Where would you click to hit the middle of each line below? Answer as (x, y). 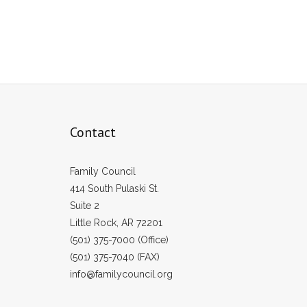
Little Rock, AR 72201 (116, 223)
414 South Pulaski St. (114, 189)
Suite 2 (85, 206)
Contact (93, 133)
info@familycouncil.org (121, 274)
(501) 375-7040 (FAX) (115, 257)
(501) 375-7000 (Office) (119, 240)
